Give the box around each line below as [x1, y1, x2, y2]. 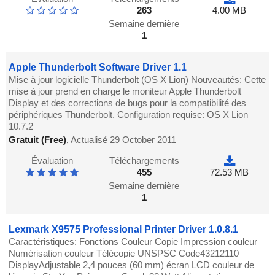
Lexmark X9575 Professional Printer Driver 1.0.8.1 [9, 224, 239, 235]
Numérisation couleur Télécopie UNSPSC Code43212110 [9, 248, 239, 259]
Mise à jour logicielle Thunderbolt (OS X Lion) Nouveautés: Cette [9, 74, 266, 85]
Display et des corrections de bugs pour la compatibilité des [9, 98, 247, 109]
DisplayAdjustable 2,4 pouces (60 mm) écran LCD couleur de [9, 260, 255, 271]
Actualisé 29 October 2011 [71, 134, 177, 145]
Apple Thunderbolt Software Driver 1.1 [9, 62, 187, 73]
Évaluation [31, 155, 73, 166]
